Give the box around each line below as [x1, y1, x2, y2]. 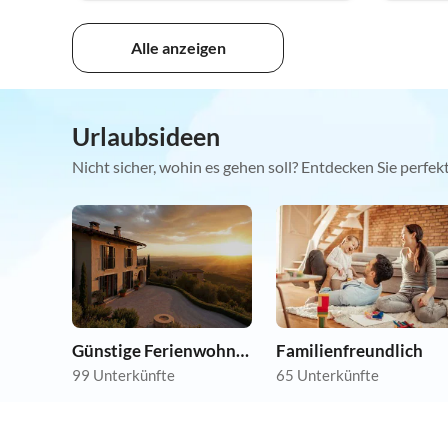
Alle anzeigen [130, 37, 226, 57]
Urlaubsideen [72, 120, 220, 151]
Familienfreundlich [276, 339, 423, 361]
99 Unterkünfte [72, 365, 175, 384]
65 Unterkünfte [276, 365, 379, 384]
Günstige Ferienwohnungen [236, 339, 249, 361]
